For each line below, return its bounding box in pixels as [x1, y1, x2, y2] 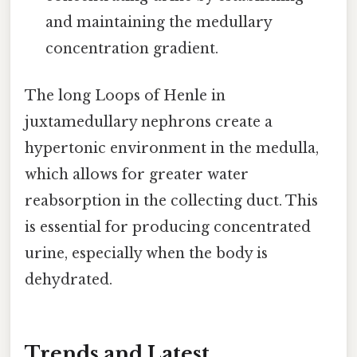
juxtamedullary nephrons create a [25, 113, 273, 131]
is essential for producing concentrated [25, 218, 311, 237]
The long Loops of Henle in [25, 87, 226, 105]
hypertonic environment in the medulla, [25, 139, 319, 158]
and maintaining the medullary [45, 13, 273, 31]
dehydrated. [25, 271, 112, 289]
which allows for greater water [25, 166, 249, 184]
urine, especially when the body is [25, 245, 268, 263]
